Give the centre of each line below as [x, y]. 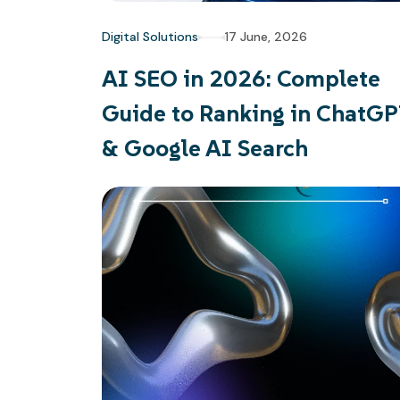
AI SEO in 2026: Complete [241, 79]
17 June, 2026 [266, 37]
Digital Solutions [150, 37]
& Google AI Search [205, 148]
